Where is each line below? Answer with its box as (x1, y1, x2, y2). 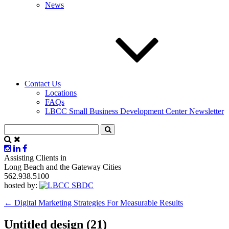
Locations (45, 88, 77, 97)
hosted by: (4, 180, 37, 190)
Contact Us (25, 79, 61, 88)
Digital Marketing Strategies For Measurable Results (12, 198, 183, 207)
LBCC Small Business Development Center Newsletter (45, 106, 224, 116)
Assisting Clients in (4, 153, 66, 162)
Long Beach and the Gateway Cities (4, 162, 121, 171)
